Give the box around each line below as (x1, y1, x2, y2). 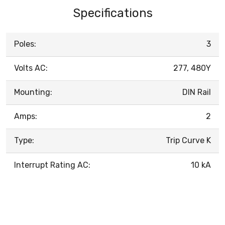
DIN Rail (182, 87, 211, 97)
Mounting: (14, 87, 52, 97)
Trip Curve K (166, 135, 211, 145)
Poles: (14, 39, 36, 49)
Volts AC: (14, 63, 48, 73)
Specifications (72, 6, 153, 20)
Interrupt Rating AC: (14, 160, 90, 170)
